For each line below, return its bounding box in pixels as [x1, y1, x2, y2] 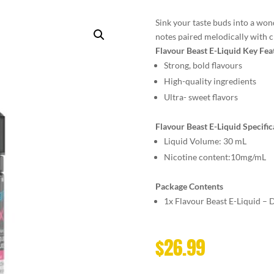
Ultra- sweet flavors [163, 91, 238, 102]
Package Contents [155, 180, 223, 191]
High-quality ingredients [163, 75, 256, 86]
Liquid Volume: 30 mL [163, 135, 246, 146]
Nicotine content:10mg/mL [163, 151, 266, 162]
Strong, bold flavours [163, 59, 242, 70]
